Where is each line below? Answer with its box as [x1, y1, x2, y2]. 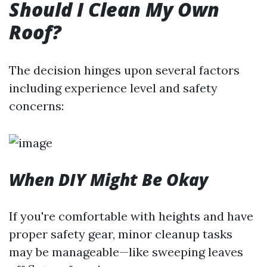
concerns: [9, 98, 64, 113]
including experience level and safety [9, 80, 218, 95]
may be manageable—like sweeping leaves [9, 244, 243, 259]
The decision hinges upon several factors [9, 63, 240, 77]
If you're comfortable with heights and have [9, 209, 253, 223]
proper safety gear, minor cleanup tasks [9, 226, 232, 241]
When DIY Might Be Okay [9, 168, 208, 191]
